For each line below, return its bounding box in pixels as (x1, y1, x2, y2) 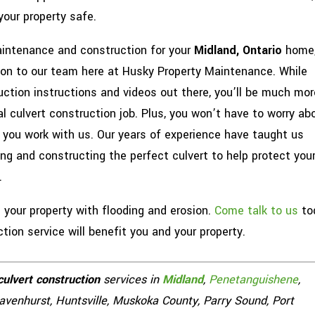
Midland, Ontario (191, 41, 283, 58)
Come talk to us (214, 202, 299, 219)
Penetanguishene (209, 271, 299, 288)
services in (100, 271, 163, 288)
